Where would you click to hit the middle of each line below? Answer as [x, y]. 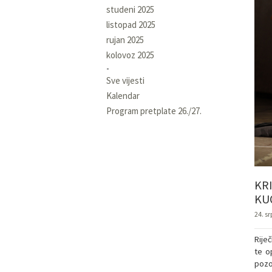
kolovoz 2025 [130, 55]
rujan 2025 [125, 39]
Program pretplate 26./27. [154, 110]
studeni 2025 [130, 9]
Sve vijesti [125, 80]
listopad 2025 [131, 24]
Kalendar [123, 95]
